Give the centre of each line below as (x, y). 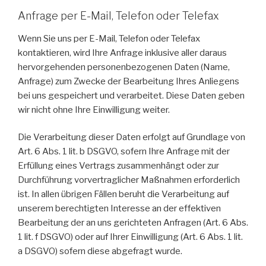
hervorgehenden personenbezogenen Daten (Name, (124, 67)
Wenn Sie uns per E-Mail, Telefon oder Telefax (109, 38)
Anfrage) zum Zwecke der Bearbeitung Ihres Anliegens (129, 81)
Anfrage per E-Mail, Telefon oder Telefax (118, 16)
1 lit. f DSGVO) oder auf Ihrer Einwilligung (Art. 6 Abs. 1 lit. (130, 237)
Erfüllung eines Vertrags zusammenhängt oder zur (118, 166)
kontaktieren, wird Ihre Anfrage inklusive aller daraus (122, 53)
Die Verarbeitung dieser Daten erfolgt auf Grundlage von (132, 137)
